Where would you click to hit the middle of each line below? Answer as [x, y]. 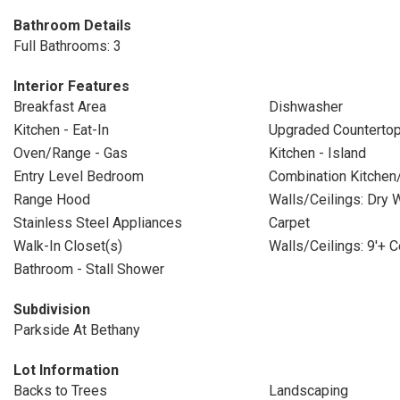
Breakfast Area [60, 107]
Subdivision [52, 309]
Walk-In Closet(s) [68, 246]
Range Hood [52, 200]
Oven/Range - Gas [71, 153]
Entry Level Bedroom [79, 176]
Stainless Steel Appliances [98, 223]
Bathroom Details [72, 25]
